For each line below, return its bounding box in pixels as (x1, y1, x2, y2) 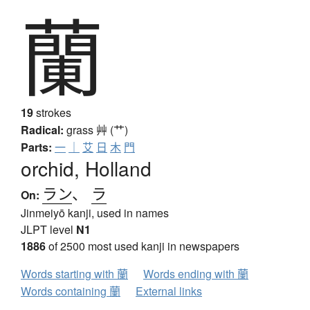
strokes (33, 104, 71, 121)
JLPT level (21, 221, 76, 238)
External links (136, 283, 202, 300)
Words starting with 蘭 (21, 266, 128, 282)
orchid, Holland (21, 154, 152, 183)
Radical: (21, 122, 64, 138)
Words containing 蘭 (21, 283, 120, 300)
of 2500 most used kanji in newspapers (46, 238, 239, 255)
